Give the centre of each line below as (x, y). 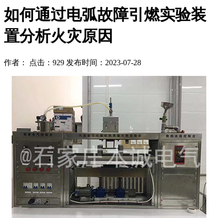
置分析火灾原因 (58, 36)
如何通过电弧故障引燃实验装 (105, 15)
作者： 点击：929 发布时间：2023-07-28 (73, 62)
